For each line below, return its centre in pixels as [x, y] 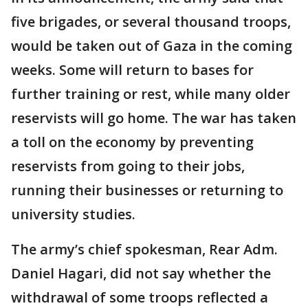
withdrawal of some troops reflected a [140, 297]
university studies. [73, 214]
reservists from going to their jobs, [128, 166]
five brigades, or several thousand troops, [151, 21]
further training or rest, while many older [151, 93]
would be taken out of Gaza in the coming [152, 45]
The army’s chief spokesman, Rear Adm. [144, 249]
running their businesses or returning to [147, 190]
